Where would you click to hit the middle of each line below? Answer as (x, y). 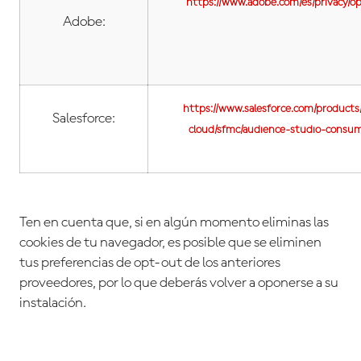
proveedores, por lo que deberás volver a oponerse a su (179, 283)
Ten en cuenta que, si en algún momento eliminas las (174, 223)
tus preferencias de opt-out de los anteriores (150, 263)
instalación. (53, 303)
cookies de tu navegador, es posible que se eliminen (170, 243)
